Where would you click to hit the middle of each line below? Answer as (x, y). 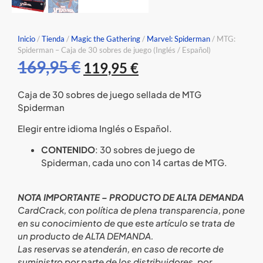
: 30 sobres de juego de (145, 150)
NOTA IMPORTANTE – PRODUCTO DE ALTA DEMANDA (131, 197)
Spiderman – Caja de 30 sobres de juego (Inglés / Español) (114, 50)
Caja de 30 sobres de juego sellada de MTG (109, 94)
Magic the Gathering (106, 39)
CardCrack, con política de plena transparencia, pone (131, 210)
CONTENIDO (68, 150)
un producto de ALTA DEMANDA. (86, 235)
